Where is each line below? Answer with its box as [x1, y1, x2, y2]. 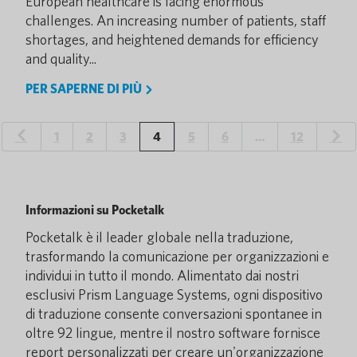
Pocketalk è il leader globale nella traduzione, [25, 229, 293, 245]
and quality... [25, 50, 96, 67]
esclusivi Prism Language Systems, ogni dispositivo [25, 286, 323, 303]
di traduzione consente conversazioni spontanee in [25, 305, 322, 322]
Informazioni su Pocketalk [25, 202, 164, 218]
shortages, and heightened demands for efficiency [25, 31, 319, 48]
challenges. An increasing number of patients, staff [25, 12, 326, 29]
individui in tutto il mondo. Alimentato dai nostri [25, 267, 299, 284]
